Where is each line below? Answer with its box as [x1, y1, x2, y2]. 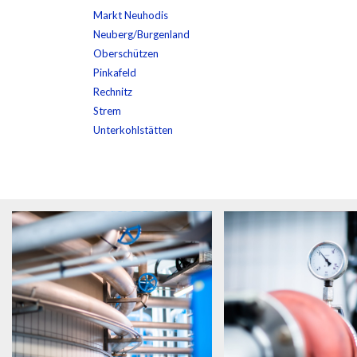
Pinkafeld [93, 66, 137, 79]
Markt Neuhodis [93, 9, 169, 22]
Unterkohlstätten [93, 124, 174, 136]
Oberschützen [93, 47, 159, 60]
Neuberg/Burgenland [93, 28, 190, 41]
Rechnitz [93, 85, 133, 98]
